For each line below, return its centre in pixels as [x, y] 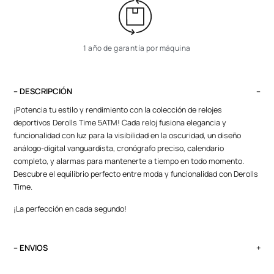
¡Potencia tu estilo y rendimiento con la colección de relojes [118, 110]
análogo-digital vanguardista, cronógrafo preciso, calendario [119, 149]
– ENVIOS [31, 248]
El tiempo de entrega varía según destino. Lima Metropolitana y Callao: [137, 267]
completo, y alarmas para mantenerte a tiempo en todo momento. [129, 161]
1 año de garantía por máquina [137, 48]
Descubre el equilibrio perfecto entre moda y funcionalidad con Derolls [136, 174]
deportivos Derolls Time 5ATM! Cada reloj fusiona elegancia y [120, 123]
